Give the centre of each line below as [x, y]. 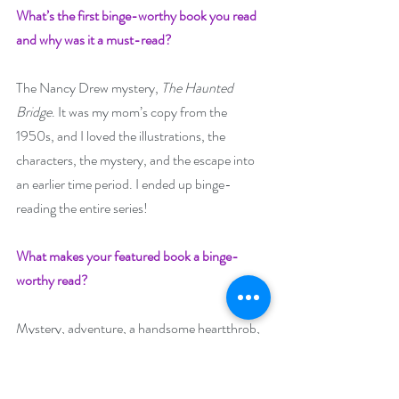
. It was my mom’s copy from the [141, 112]
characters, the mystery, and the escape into [137, 160]
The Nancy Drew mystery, [89, 88]
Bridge [34, 112]
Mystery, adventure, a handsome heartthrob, [139, 328]
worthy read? [52, 280]
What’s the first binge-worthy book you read [138, 16]
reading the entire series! [82, 208]
